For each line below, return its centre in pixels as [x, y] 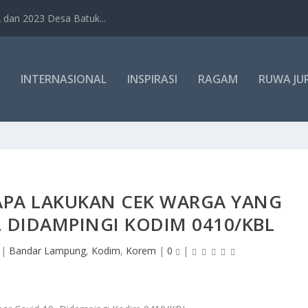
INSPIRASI [152, 79]
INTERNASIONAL [64, 79]
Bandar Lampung [47, 251]
